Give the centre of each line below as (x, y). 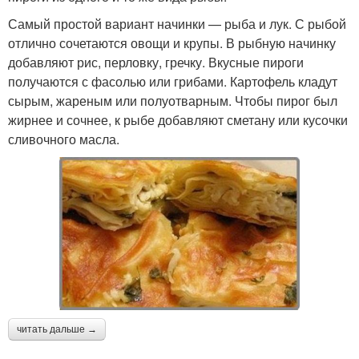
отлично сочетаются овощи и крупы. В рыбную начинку (172, 43)
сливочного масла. (64, 139)
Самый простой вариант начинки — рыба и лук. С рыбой (177, 24)
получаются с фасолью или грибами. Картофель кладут (173, 82)
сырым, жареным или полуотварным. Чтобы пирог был (173, 101)
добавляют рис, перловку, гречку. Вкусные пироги (156, 63)
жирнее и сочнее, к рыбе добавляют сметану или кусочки (178, 120)
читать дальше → (57, 330)
